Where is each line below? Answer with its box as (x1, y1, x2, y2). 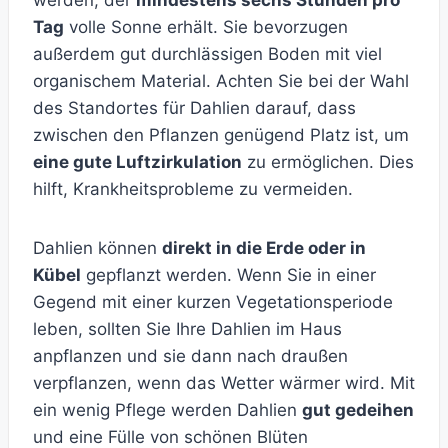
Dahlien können (33, 238, 162, 259)
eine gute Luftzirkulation (33, 152, 242, 173)
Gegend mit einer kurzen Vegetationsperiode (33, 292, 393, 313)
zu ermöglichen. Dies (242, 152, 414, 173)
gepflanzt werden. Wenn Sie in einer (81, 265, 376, 286)
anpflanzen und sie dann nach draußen (33, 346, 348, 367)
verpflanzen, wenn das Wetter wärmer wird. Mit (33, 373, 415, 394)
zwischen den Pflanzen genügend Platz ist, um (33, 125, 409, 146)
